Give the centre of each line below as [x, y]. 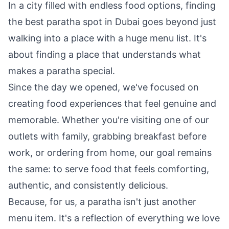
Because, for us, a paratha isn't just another [102, 202]
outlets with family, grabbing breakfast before [107, 136]
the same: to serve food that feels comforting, [109, 169]
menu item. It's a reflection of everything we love [114, 218]
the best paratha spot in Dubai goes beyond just [112, 22]
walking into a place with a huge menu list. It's [107, 38]
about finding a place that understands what [105, 54]
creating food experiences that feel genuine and [112, 104]
